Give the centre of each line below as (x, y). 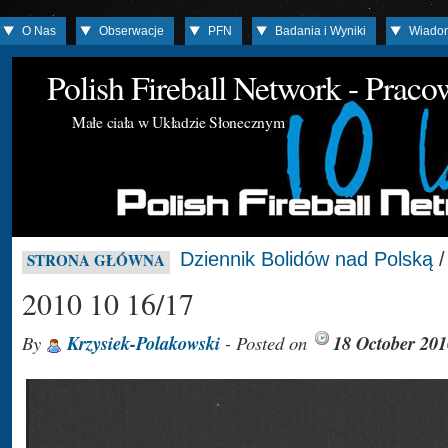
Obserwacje (132, 31)
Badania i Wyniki (321, 31)
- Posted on (266, 342)
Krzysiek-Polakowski (143, 343)
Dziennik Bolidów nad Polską (306, 259)
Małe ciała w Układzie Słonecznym (178, 121)
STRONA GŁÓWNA (96, 260)
